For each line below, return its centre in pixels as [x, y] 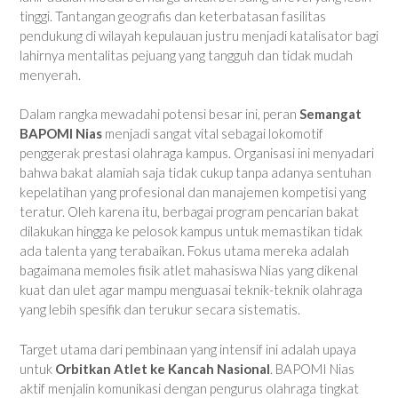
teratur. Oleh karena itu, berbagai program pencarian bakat [189, 211]
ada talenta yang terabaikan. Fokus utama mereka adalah [184, 251]
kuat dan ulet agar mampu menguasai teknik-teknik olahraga [191, 290]
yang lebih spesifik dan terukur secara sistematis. [160, 309]
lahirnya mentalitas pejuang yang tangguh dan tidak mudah [186, 55]
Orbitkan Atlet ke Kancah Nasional [163, 368]
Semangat [330, 114]
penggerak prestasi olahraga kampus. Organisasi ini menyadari [197, 153]
